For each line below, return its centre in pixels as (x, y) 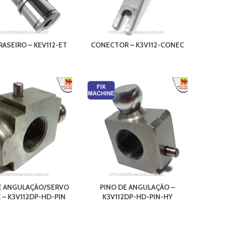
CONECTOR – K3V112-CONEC (137, 45)
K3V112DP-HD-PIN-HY (137, 197)
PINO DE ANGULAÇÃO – (137, 187)
